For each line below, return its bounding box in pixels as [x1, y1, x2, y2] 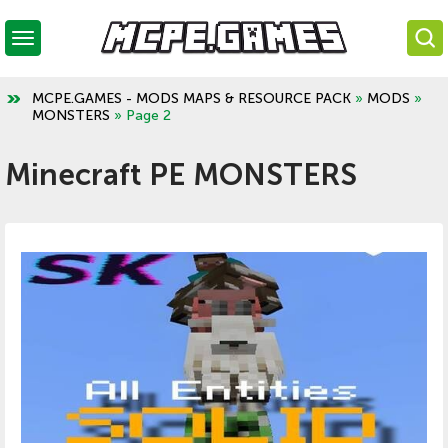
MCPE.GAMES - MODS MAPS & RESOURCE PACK [32, 89, 351, 107]
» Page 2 [110, 106, 171, 124]
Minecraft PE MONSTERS [5, 156, 357, 193]
